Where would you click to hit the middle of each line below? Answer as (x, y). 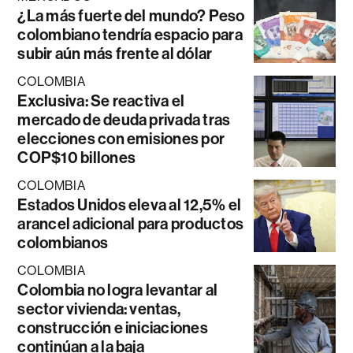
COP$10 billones (76, 158)
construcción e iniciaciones (113, 328)
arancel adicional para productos (131, 224)
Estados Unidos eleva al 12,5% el (130, 205)
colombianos (63, 243)
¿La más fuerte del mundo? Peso (131, 16)
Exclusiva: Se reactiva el (101, 101)
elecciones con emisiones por (121, 139)
